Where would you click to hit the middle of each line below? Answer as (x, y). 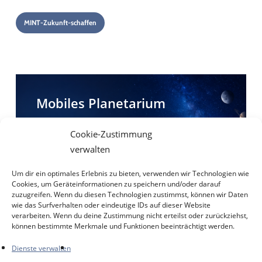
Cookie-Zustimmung (111, 134)
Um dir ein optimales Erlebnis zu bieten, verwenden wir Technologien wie (130, 173)
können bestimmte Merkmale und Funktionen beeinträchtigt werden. (123, 226)
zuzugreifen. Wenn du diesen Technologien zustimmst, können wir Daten (130, 194)
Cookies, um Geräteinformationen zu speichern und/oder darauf (116, 184)
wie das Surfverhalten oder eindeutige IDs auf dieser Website (111, 205)
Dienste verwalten (41, 248)
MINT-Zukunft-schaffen (60, 23)
